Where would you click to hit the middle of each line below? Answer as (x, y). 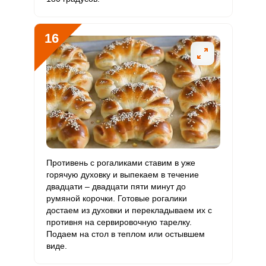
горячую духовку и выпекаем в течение (122, 175)
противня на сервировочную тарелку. (119, 222)
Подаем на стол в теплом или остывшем (125, 234)
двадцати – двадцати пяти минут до (116, 186)
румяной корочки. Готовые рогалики (116, 198)
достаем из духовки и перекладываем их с (129, 210)
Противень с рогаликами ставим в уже (121, 163)
